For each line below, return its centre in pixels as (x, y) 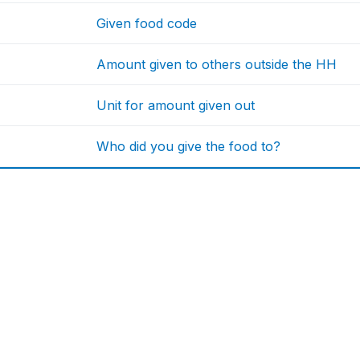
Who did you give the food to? (189, 146)
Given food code (147, 23)
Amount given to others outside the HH (217, 64)
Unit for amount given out (176, 105)
